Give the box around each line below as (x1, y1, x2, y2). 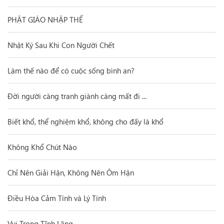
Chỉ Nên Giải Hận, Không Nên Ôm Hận (7, 167, 134, 177)
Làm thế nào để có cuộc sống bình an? (7, 65, 134, 75)
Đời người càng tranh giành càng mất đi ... (7, 91, 146, 101)
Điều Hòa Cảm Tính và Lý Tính (7, 193, 106, 203)
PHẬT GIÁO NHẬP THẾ (7, 14, 83, 24)
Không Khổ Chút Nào (7, 142, 77, 152)
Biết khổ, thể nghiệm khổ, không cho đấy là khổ (7, 116, 163, 126)
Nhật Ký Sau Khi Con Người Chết (7, 40, 114, 50)
